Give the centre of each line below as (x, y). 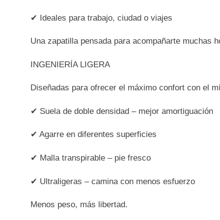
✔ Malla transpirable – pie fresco (91, 158)
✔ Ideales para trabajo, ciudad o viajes (102, 18)
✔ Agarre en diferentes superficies (94, 135)
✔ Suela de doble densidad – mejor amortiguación (122, 111)
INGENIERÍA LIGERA (70, 64)
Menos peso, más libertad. (79, 205)
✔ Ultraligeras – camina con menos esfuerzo (113, 181)
